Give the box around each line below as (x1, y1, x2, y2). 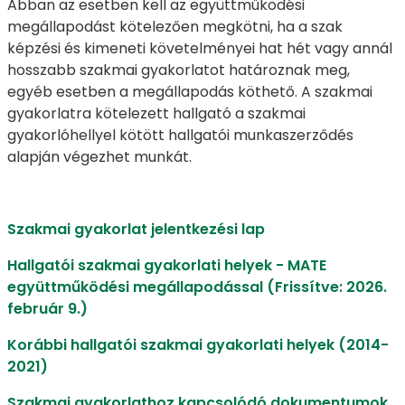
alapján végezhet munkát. (7, 146, 192, 167)
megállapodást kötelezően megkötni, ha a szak (7, 16, 343, 37)
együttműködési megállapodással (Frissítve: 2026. (7, 277, 387, 297)
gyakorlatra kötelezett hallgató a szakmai (7, 103, 306, 124)
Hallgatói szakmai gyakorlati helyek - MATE (7, 255, 326, 276)
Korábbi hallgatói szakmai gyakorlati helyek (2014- (7, 334, 389, 355)
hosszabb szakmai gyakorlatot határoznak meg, (7, 60, 350, 80)
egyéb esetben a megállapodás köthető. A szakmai (7, 81, 372, 102)
